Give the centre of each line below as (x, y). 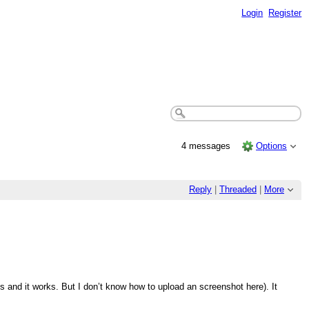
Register (285, 12)
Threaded (238, 190)
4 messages (207, 146)
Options (272, 146)
